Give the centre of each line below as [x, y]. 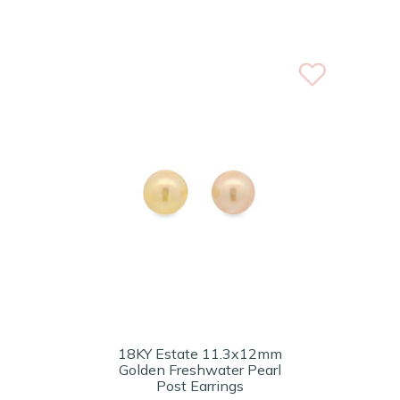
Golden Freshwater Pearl [200, 370]
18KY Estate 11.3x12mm [200, 354]
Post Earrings [200, 386]
